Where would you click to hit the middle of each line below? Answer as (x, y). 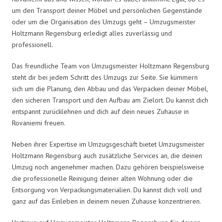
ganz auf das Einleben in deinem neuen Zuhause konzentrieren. (107, 201)
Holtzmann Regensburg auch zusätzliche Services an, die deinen (107, 155)
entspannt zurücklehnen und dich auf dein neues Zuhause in (100, 111)
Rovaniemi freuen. (39, 123)
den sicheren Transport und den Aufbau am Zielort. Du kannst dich (110, 100)
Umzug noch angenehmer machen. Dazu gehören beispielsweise (108, 167)
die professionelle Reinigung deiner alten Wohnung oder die (102, 178)
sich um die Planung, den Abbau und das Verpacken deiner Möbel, (110, 88)
